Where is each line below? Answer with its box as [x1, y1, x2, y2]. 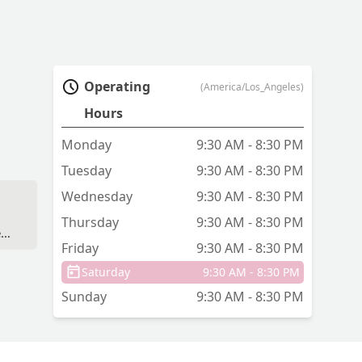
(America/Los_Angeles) [200, 80, 304, 95]
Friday [61, 239, 99, 258]
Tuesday [61, 162, 112, 180]
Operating [84, 78, 151, 96]
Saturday [82, 264, 130, 280]
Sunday [61, 288, 107, 306]
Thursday [61, 213, 119, 232]
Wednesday [61, 187, 133, 206]
